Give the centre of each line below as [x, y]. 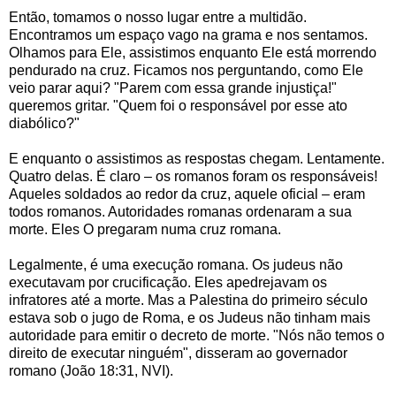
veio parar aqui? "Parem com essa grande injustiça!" [173, 88]
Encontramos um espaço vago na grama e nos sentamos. [188, 34]
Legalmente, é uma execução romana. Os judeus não [176, 264]
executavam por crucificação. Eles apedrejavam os [168, 282]
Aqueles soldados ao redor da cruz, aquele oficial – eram [187, 194]
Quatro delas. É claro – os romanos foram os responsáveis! [193, 176]
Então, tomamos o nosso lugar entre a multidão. [158, 17]
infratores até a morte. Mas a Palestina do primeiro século [188, 300]
